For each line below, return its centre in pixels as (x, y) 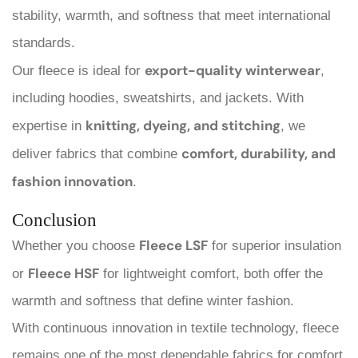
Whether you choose (76, 245)
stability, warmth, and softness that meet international (171, 15)
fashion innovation (72, 181)
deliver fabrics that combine (97, 153)
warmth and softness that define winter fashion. (153, 300)
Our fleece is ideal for (78, 70)
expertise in (49, 125)
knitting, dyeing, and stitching (183, 125)
